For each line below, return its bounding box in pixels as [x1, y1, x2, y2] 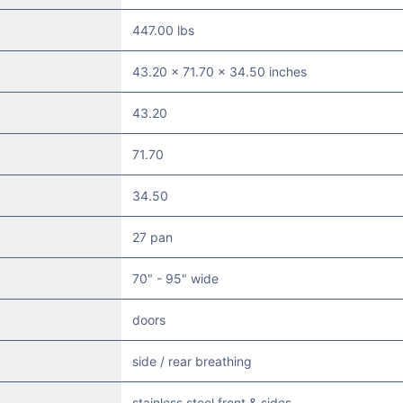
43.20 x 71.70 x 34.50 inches [131, 64, 307, 80]
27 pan [131, 229, 173, 246]
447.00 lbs [131, 22, 194, 39]
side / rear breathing [131, 354, 252, 370]
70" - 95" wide [131, 271, 219, 287]
